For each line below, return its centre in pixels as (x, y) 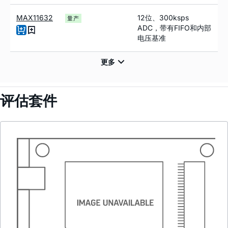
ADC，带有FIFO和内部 (174, 27)
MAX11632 (35, 17)
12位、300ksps (163, 17)
